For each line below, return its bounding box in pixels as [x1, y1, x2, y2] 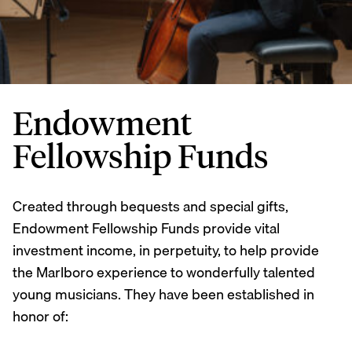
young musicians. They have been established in [13, 283, 314, 306]
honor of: [13, 305, 68, 328]
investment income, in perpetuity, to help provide [13, 239, 319, 262]
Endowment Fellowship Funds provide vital [13, 217, 280, 240]
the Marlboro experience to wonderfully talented [13, 261, 315, 284]
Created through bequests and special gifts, [13, 195, 288, 218]
